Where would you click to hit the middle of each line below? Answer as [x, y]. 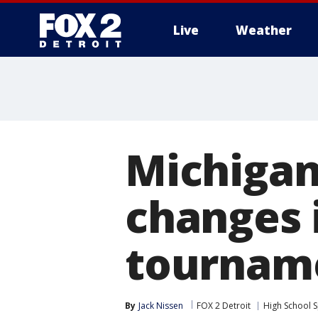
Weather [264, 30]
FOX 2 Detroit [224, 306]
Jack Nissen [161, 306]
